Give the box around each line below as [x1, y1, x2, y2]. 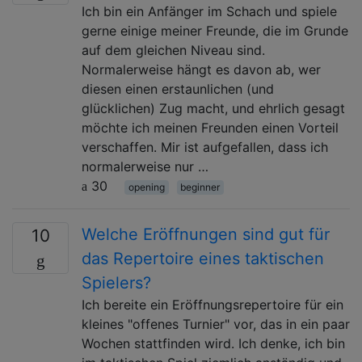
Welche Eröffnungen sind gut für [82, 224, 330, 244]
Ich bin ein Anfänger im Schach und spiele [82, 2, 337, 19]
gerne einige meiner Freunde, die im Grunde [82, 22, 348, 39]
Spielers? [82, 272, 151, 293]
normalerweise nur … [82, 158, 208, 175]
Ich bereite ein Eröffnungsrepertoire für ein [82, 296, 343, 313]
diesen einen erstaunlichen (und [82, 80, 274, 97]
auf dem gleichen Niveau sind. [82, 41, 265, 58]
